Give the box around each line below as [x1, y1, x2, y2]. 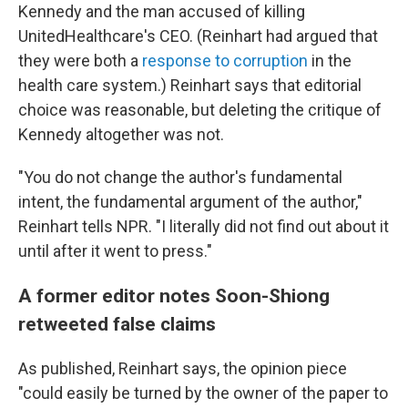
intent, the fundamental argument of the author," [18, 192, 362, 211]
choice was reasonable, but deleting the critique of [18, 100, 382, 119]
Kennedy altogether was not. [18, 125, 224, 144]
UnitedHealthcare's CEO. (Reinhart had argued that [18, 26, 378, 46]
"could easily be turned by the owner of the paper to [18, 383, 388, 403]
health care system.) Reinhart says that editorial [18, 76, 362, 95]
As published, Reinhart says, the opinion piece [18, 359, 347, 378]
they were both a [18, 51, 142, 70]
